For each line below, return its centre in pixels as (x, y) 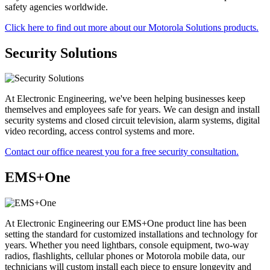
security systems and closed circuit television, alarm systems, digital (132, 121)
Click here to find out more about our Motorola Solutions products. (132, 27)
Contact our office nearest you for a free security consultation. (122, 152)
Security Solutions (61, 53)
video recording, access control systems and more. (100, 131)
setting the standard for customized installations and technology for (131, 234)
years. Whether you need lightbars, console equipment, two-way (127, 245)
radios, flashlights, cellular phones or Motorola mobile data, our (125, 256)
